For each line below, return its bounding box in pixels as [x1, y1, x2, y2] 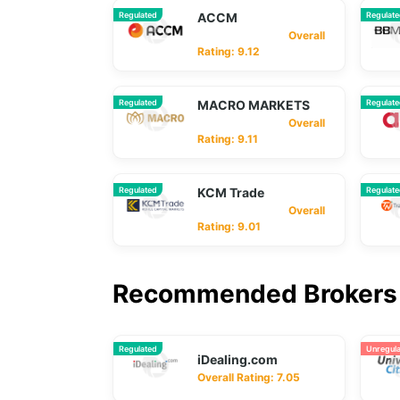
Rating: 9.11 [197, 132, 258, 146]
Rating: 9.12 [197, 45, 260, 58]
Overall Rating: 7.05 [197, 371, 300, 384]
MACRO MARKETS [197, 97, 310, 112]
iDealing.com [197, 352, 278, 367]
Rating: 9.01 [197, 220, 261, 233]
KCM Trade [197, 185, 264, 200]
